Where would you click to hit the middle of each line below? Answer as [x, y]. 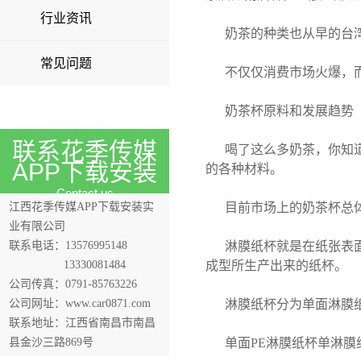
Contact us [85, 193]
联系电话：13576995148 [68, 245]
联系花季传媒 [85, 151]
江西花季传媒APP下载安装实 [81, 207]
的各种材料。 [244, 169]
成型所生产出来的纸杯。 [276, 266]
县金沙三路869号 [51, 342]
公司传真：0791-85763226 [73, 284]
